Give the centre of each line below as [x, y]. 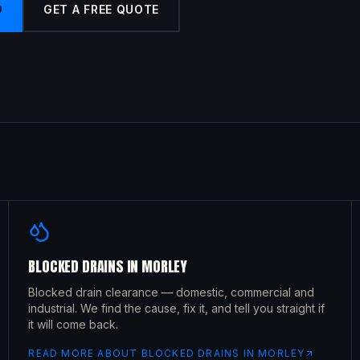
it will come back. [74, 324]
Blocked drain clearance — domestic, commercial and [172, 292]
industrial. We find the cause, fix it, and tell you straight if [177, 308]
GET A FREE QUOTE [101, 9]
